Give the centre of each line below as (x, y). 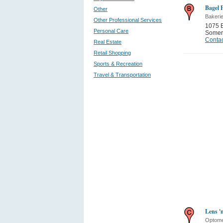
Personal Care (111, 31)
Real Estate (108, 42)
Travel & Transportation (122, 75)
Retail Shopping (112, 53)
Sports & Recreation (118, 64)
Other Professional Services (128, 20)
